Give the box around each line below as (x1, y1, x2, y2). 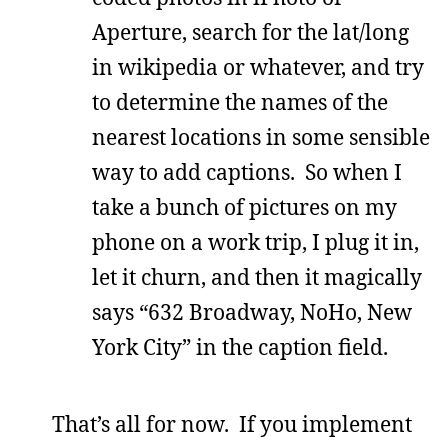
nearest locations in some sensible (92, 122, 430, 151)
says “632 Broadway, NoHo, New (92, 297, 412, 326)
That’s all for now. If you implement (52, 409, 412, 438)
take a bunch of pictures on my (92, 192, 397, 221)
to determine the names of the (92, 87, 388, 116)
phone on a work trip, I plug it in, (92, 227, 419, 256)
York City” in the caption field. (92, 332, 388, 361)
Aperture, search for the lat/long (92, 17, 409, 46)
